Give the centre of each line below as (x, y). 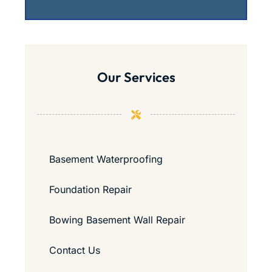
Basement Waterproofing (106, 159)
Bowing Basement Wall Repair (117, 219)
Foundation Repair (90, 189)
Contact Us (74, 250)
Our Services (136, 77)
